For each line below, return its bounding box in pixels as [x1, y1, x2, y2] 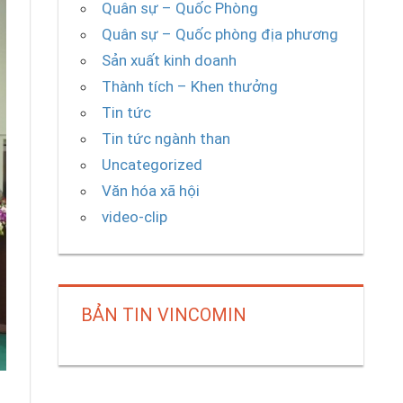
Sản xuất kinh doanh [102, 51, 237, 70]
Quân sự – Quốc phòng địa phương [102, 25, 339, 44]
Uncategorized [102, 156, 203, 175]
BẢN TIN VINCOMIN [81, 303, 247, 326]
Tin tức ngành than [102, 130, 231, 148]
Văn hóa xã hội [102, 182, 201, 201]
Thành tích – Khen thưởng [102, 77, 279, 96]
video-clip [102, 208, 168, 227]
